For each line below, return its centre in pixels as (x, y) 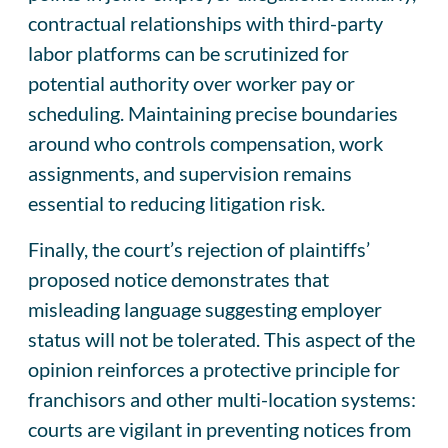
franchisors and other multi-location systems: (222, 398)
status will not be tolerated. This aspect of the (221, 338)
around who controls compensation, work (205, 142)
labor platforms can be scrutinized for (188, 52)
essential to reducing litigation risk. (176, 202)
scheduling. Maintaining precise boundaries (213, 112)
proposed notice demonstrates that (178, 278)
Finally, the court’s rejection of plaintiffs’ (199, 248)
